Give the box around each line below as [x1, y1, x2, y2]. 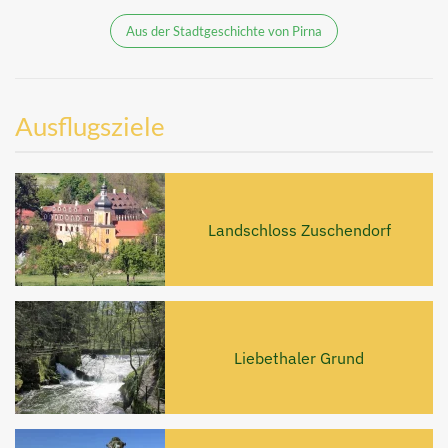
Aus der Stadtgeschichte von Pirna [126, 22, 322, 39]
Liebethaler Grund [234, 347, 364, 368]
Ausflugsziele [15, 109, 165, 142]
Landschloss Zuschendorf [207, 219, 391, 240]
